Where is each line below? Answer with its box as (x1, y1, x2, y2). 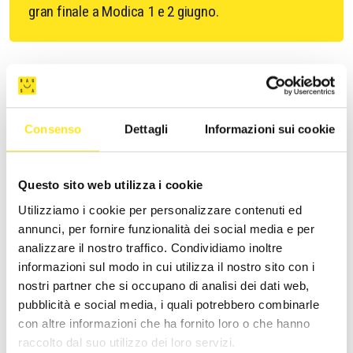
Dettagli (124, 122, 168, 136)
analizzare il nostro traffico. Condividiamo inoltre (18, 240, 283, 255)
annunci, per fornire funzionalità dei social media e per (18, 221, 314, 236)
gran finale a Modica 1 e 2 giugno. (28, 2, 219, 20)
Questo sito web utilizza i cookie (18, 178, 203, 192)
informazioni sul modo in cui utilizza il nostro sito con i (18, 259, 314, 273)
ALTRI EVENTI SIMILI (9, 127, 247, 169)
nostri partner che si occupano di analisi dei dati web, (18, 278, 310, 292)
